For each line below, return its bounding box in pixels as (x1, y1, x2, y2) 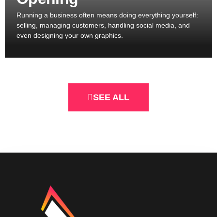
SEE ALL (93, 92, 129, 102)
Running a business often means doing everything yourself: (16, 11, 198, 19)
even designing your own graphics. (16, 31, 123, 40)
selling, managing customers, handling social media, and (16, 21, 190, 30)
